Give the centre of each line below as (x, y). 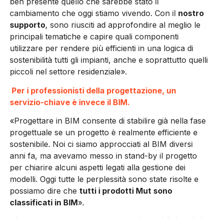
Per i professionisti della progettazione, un (93, 90)
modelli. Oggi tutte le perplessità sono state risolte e (104, 179)
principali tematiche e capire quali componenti (94, 37)
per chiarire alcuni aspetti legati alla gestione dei (98, 167)
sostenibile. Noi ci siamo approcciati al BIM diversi (101, 144)
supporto (27, 25)
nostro (191, 13)
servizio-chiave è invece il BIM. (71, 102)
